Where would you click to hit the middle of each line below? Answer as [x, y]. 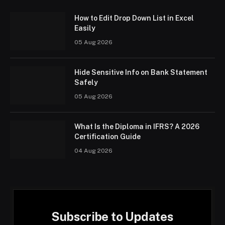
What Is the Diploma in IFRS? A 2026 [137, 127]
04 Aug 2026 [93, 151]
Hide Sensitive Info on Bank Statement [141, 73]
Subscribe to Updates [113, 217]
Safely [86, 83]
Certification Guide [107, 137]
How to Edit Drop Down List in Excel [134, 18]
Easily [85, 28]
